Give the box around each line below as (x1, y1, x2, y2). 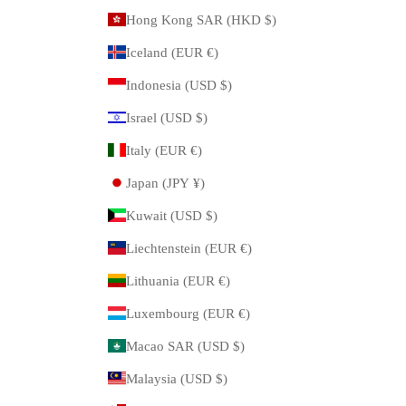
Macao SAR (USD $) (232, 338, 245, 353)
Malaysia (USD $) (215, 371, 227, 386)
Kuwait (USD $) (205, 208, 217, 223)
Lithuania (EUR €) (217, 273, 230, 288)
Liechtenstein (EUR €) (239, 240, 252, 256)
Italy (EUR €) (189, 142, 202, 158)
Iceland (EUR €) (206, 44, 218, 60)
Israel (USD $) (195, 110, 208, 125)
